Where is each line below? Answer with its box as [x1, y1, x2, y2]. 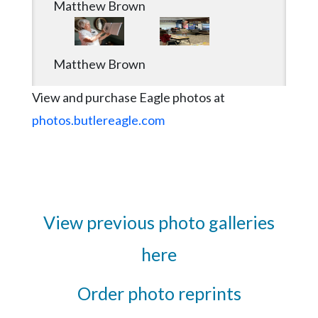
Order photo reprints [77, 283, 241, 305]
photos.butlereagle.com [32, 112, 165, 128]
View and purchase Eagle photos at [32, 89, 225, 106]
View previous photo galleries [43, 212, 275, 234]
